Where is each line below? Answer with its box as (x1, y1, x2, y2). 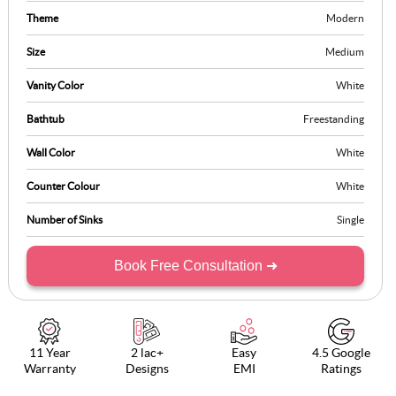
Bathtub (27, 113, 65, 125)
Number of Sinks (27, 214, 103, 225)
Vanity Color (27, 80, 84, 91)
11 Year (28, 346, 71, 360)
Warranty (23, 362, 76, 376)
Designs (125, 362, 169, 376)
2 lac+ (130, 346, 164, 360)
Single (337, 214, 364, 225)
